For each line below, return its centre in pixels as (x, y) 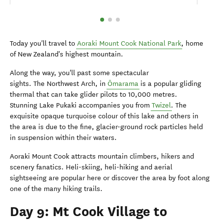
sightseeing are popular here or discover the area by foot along (110, 178)
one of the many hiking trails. (56, 189)
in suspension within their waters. (63, 138)
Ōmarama (123, 84)
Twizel (161, 106)
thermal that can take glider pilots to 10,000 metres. (94, 95)
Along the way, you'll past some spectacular (79, 73)
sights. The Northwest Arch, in (59, 84)
